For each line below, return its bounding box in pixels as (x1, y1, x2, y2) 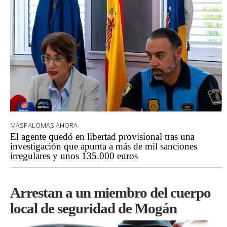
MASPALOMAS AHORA (10, 120, 78, 130)
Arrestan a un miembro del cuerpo (10, 184, 211, 201)
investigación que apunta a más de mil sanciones (10, 140, 197, 152)
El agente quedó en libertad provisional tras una (10, 131, 195, 142)
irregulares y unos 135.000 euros (10, 150, 138, 161)
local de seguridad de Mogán (10, 200, 177, 216)
